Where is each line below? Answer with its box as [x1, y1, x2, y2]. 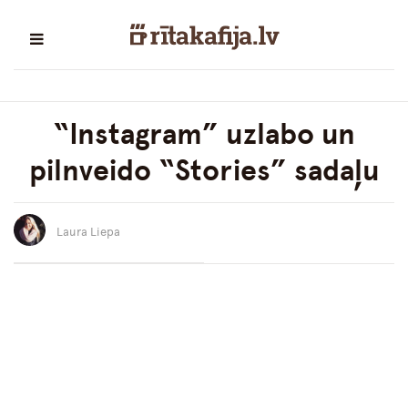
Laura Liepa [56, 225, 120, 240]
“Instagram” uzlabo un [53, 117, 355, 152]
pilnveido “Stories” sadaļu [28, 153, 380, 189]
